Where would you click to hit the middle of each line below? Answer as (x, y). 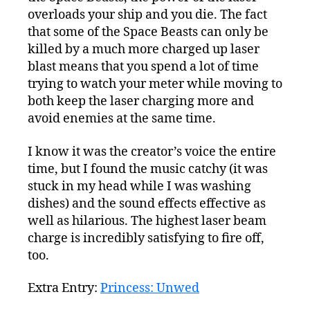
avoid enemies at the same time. (122, 119)
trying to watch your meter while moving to (155, 84)
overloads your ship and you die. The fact (147, 15)
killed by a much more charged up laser (144, 50)
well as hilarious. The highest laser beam (147, 221)
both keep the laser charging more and (141, 102)
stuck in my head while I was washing (139, 186)
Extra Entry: (64, 289)
